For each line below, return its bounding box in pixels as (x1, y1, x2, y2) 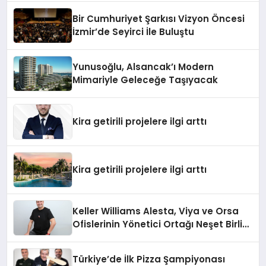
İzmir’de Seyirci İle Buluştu (72, 25, 195, 38)
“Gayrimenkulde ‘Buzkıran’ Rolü (72, 230, 220, 243)
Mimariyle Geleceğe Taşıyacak (72, 73, 218, 86)
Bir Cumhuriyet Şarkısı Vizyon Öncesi (72, 12, 245, 25)
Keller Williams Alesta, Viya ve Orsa (72, 204, 239, 217)
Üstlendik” (72, 243, 121, 256)
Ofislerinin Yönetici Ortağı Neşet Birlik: (72, 217, 251, 230)
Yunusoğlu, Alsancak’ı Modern (72, 60, 214, 73)
